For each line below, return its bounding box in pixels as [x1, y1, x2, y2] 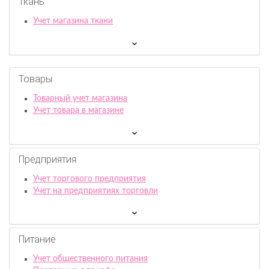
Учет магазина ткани [33, 17, 113, 26]
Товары [19, 73, 52, 85]
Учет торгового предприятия [33, 174, 146, 183]
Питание [19, 234, 56, 246]
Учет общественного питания [33, 255, 148, 264]
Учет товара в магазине [33, 106, 124, 115]
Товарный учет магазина [33, 94, 127, 103]
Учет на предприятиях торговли [33, 186, 158, 195]
